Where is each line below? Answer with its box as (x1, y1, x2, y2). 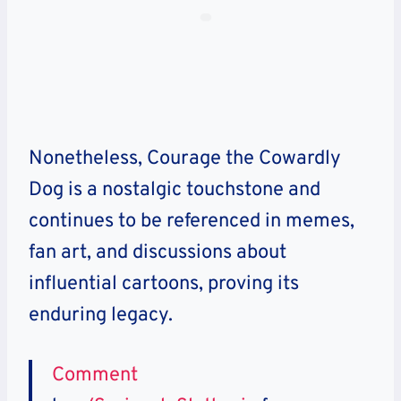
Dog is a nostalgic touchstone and (29, 177, 320, 202)
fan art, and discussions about (29, 240, 286, 265)
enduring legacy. (29, 303, 173, 328)
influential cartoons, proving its (29, 271, 299, 296)
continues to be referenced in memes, (29, 209, 354, 234)
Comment (52, 363, 138, 388)
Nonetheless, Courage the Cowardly (29, 146, 341, 171)
